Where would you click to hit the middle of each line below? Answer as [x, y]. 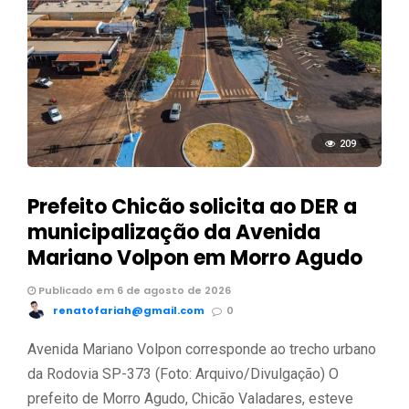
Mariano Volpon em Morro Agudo [195, 258]
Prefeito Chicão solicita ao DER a [192, 207]
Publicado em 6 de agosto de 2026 [133, 291]
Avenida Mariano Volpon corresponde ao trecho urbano [202, 350]
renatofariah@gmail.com [129, 311]
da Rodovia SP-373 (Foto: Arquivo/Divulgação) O [183, 374]
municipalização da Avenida [174, 233]
